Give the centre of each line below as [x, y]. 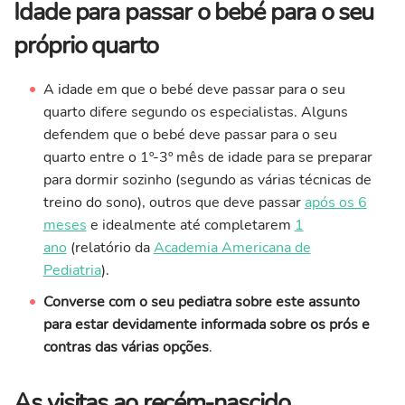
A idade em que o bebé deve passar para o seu [194, 90]
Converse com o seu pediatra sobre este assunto [201, 302]
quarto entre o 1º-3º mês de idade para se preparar [207, 158]
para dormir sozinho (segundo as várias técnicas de [207, 180]
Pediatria [72, 271]
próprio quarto [86, 46]
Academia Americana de [232, 248]
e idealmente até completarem [190, 226]
